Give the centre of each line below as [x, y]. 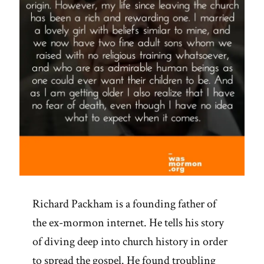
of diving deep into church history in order [130, 242]
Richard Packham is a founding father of [124, 204]
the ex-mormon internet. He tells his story [128, 223]
